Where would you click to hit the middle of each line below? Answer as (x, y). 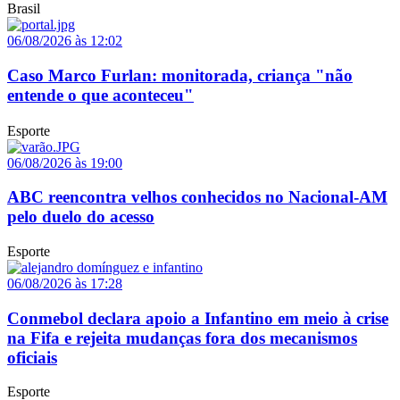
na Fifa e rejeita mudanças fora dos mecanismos (182, 337)
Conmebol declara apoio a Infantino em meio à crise (198, 318)
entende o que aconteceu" (100, 95)
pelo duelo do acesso (81, 217)
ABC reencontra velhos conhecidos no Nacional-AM (197, 197)
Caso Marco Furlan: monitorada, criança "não (180, 75)
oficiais (32, 357)
